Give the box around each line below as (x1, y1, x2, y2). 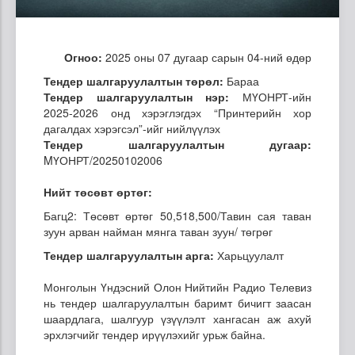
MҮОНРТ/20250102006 (44, 151, 162, 168)
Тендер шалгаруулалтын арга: (44, 246, 214, 263)
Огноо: (64, 48, 102, 65)
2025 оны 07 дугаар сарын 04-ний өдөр (102, 48, 311, 65)
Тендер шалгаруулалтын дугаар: (44, 136, 311, 152)
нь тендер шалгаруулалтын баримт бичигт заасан (44, 294, 311, 311)
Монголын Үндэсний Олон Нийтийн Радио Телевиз (44, 278, 311, 295)
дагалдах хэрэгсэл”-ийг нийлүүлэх (44, 120, 220, 136)
